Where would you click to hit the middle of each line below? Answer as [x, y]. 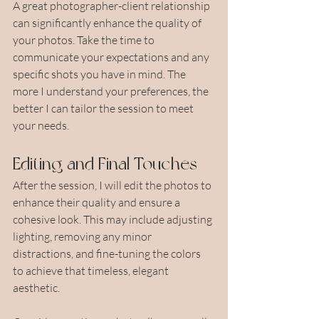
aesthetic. [36, 287]
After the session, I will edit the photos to [113, 185]
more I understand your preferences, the [112, 91]
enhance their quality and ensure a [98, 202]
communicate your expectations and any [112, 57]
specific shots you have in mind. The [100, 74]
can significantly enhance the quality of [108, 22]
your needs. [41, 125]
